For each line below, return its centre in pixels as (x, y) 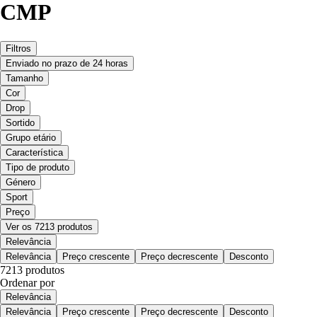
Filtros (18, 48)
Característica (34, 152)
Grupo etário (31, 137)
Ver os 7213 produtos (49, 226)
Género (21, 182)
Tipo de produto (38, 167)
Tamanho (24, 78)
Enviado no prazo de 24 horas (67, 63)
